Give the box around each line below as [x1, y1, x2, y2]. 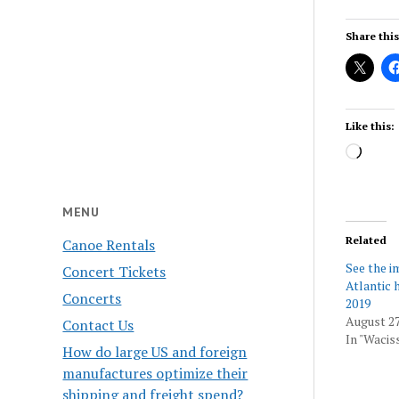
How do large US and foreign [62, 341, 248, 362]
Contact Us [62, 314, 134, 335]
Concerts [62, 288, 122, 308]
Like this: [345, 119, 395, 133]
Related [345, 233, 387, 247]
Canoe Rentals [62, 234, 156, 255]
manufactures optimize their [62, 362, 248, 383]
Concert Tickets [62, 261, 167, 281]
